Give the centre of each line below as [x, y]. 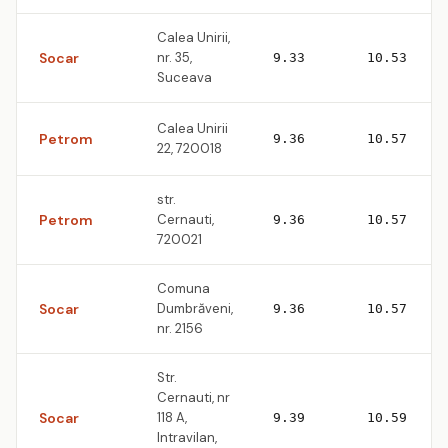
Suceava [184, 77]
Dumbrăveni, [195, 308]
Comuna [183, 288]
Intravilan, [187, 437]
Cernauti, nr [193, 397]
